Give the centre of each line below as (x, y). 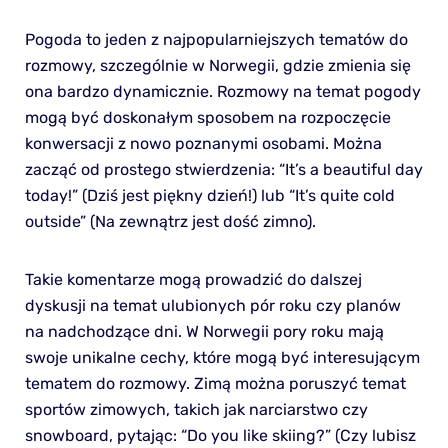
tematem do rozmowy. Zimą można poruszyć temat (215, 383)
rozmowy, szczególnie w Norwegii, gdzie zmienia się (217, 65)
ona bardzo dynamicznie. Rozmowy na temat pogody (222, 91)
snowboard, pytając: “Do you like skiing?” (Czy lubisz (220, 435)
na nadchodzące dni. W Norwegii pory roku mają (204, 331)
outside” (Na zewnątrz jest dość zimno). (170, 221)
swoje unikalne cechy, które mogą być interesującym (222, 357)
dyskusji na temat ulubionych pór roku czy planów (212, 305)
